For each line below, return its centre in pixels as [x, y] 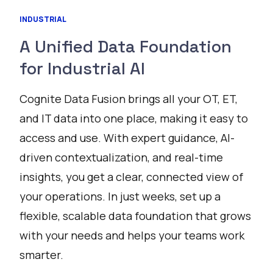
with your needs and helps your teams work [132, 235]
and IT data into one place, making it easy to [134, 118]
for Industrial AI [82, 68]
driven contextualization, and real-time [121, 157]
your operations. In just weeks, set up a [120, 196]
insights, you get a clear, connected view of [131, 177]
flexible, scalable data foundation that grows [135, 216]
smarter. [41, 255]
